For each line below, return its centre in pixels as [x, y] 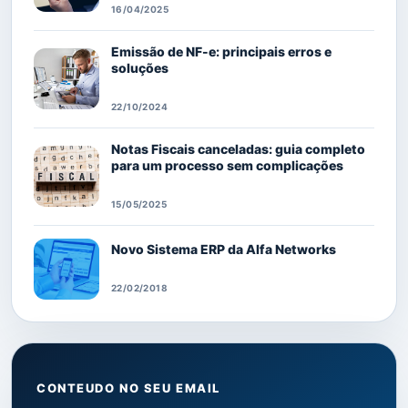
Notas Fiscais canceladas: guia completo [238, 148]
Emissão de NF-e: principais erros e [221, 51]
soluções [140, 67]
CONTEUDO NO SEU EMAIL [128, 388]
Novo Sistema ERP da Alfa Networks [224, 249]
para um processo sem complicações [227, 165]
